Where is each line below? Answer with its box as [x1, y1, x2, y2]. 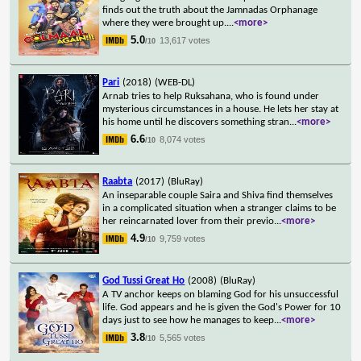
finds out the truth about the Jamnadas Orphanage [102, 4, 318, 15]
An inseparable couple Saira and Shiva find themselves [102, 189, 334, 201]
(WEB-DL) [155, 77, 196, 88]
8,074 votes [160, 134, 206, 144]
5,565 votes [160, 332, 206, 342]
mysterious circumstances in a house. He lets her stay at [102, 103, 339, 114]
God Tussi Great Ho [102, 275, 185, 286]
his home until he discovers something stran [102, 116, 290, 127]
